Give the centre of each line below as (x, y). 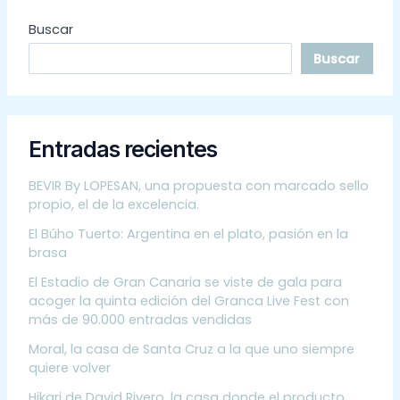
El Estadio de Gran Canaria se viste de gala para (185, 283)
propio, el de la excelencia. (113, 205)
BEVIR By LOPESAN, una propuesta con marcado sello (198, 186)
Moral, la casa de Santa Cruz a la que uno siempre (191, 350)
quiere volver (69, 368)
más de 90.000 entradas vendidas (140, 320)
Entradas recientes (122, 149)
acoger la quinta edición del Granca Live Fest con (188, 301)
